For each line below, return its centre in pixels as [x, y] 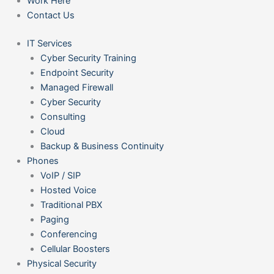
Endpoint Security [77, 72]
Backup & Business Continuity [102, 146]
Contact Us [50, 15]
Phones [43, 161]
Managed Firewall [76, 87]
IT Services [49, 43]
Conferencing [68, 234]
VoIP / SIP [60, 175]
